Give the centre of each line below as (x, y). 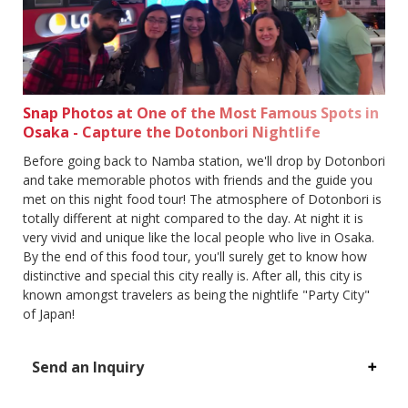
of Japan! (49, 313)
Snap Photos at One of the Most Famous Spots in (201, 112)
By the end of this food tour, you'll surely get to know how (195, 256)
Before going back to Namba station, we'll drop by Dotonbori (204, 160)
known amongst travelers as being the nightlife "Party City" (196, 294)
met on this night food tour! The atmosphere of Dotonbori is (202, 199)
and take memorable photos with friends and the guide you (198, 179)
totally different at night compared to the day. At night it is (193, 218)
